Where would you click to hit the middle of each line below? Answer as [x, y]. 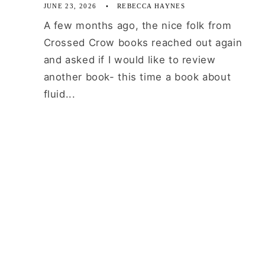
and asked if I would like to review [130, 60]
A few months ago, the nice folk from [138, 26]
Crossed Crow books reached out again [143, 43]
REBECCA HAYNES [151, 6]
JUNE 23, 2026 [70, 6]
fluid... [59, 94]
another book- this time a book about [137, 77]
